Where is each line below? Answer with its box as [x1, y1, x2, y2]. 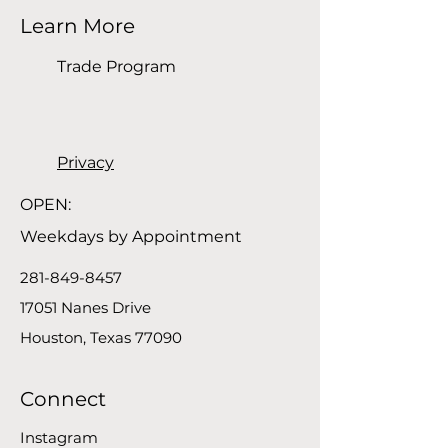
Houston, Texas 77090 [20, 328, 182, 348]
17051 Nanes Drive [20, 298, 159, 318]
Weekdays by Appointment [20, 227, 242, 247]
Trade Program [57, 57, 176, 77]
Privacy [57, 153, 114, 173]
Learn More [20, 14, 135, 39]
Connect [20, 387, 106, 412]
